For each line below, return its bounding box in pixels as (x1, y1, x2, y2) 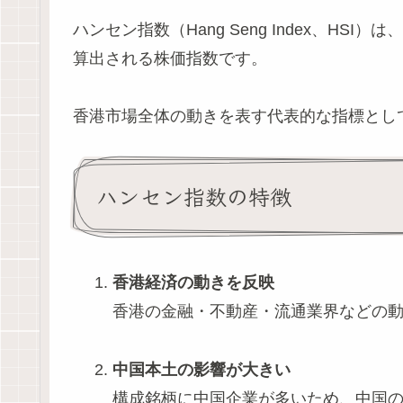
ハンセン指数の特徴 (96, 180, 291, 212)
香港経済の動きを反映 (112, 273, 274, 292)
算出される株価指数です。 (73, 49, 267, 67)
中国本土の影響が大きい (112, 360, 291, 379)
